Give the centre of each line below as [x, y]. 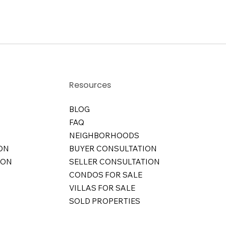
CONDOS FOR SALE [106, 175]
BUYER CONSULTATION [113, 148]
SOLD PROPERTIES [105, 201]
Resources [90, 85]
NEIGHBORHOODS [104, 135]
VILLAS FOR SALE [102, 188]
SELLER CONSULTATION [115, 161]
